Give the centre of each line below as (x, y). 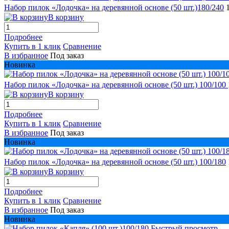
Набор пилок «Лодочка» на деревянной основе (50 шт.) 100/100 (116, 84)
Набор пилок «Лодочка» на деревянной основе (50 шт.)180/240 (114, 7)
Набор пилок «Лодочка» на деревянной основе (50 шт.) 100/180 (115, 162)
